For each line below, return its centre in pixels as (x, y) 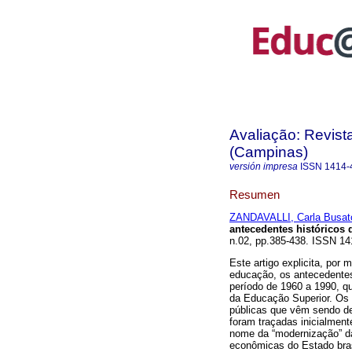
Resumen (255, 194)
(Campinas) (269, 152)
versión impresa (264, 167)
